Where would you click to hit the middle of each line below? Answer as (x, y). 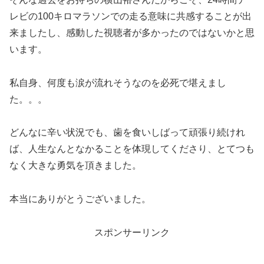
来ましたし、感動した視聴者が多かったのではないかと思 (132, 32)
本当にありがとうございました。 (80, 199)
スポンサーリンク (132, 233)
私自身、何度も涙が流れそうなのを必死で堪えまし (118, 82)
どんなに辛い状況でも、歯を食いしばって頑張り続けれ (127, 133)
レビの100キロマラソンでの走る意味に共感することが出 (131, 16)
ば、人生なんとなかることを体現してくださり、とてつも (132, 149)
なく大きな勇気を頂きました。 (75, 166)
